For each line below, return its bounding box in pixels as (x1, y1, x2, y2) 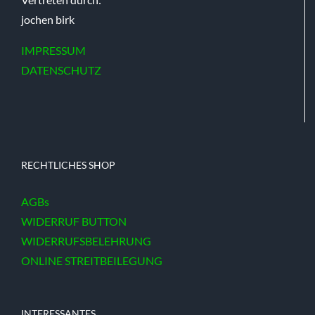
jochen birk (21, 12, 75, 26)
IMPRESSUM (21, 43, 86, 57)
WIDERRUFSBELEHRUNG (21, 233, 151, 247)
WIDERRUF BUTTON (21, 214, 127, 228)
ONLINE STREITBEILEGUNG (21, 253, 162, 267)
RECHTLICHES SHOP (21, 158, 115, 171)
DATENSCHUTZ (21, 63, 101, 77)
